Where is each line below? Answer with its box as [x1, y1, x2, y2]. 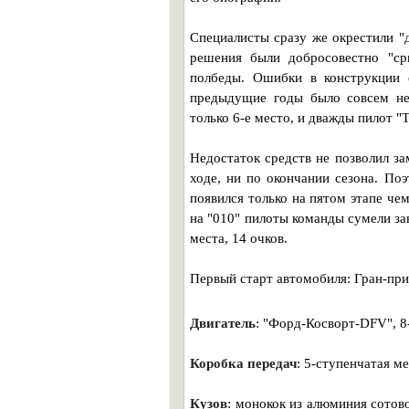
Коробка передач [190, 356, 297, 371]
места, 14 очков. [190, 231, 288, 246]
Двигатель [190, 316, 256, 330]
